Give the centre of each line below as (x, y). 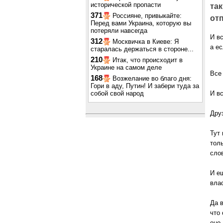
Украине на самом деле (126, 67)
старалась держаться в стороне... (142, 49)
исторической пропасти (126, 5)
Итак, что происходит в (148, 60)
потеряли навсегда (119, 31)
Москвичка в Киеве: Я (146, 42)
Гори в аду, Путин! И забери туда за (145, 86)
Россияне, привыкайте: (147, 16)
